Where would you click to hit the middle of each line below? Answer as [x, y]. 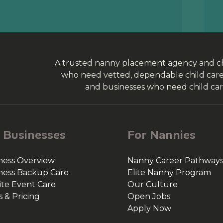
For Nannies [162, 135]
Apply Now [149, 208]
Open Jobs [149, 196]
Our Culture [153, 184]
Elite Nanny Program [169, 172]
